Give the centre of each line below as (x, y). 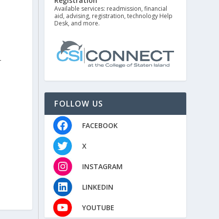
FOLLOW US (79, 104)
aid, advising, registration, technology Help (114, 16)
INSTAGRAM (102, 166)
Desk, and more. (77, 23)
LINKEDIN (98, 187)
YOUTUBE (98, 207)
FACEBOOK (100, 125)
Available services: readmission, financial (111, 8)
